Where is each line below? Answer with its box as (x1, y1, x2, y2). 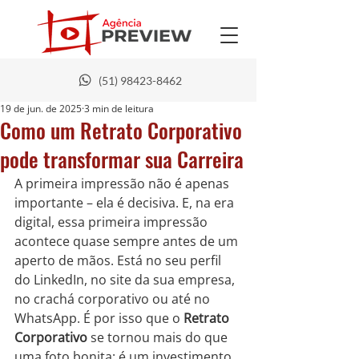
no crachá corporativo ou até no (14, 290, 213, 308)
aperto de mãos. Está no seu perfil (14, 252, 224, 269)
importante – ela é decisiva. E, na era (14, 194, 237, 212)
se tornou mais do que (87, 329, 231, 346)
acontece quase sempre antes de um (14, 232, 241, 250)
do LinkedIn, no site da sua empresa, (14, 271, 238, 288)
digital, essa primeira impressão (14, 213, 211, 231)
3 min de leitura (84, 102, 154, 115)
